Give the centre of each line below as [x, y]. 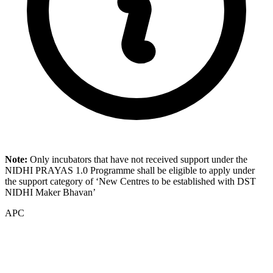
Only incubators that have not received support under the [139, 160]
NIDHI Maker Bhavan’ [50, 193]
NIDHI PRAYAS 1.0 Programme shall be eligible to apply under [130, 171]
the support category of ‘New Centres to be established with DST [130, 182]
